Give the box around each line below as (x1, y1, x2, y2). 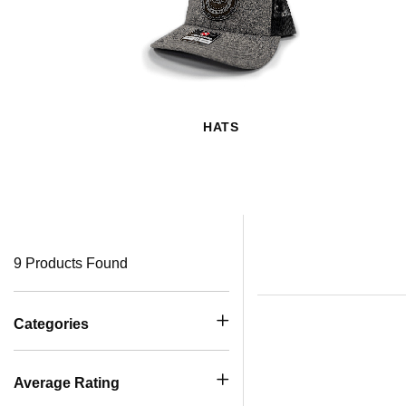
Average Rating (14, 375, 120, 391)
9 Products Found (14, 256, 128, 271)
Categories (14, 316, 89, 332)
